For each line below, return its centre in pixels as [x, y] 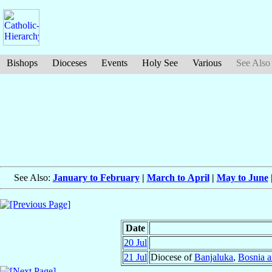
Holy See [160, 63]
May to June [242, 178]
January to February [96, 178]
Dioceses [70, 63]
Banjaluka [214, 257]
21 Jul [135, 257]
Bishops [22, 63]
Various [207, 63]
